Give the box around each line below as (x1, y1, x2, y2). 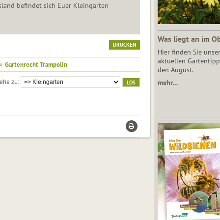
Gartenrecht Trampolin (4, 60, 67, 69)
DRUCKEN (112, 41, 136, 49)
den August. (157, 65, 193, 75)
